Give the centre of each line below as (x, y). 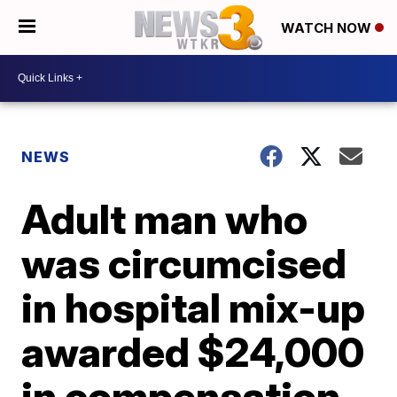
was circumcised (184, 263)
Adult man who (165, 218)
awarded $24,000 (193, 351)
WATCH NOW (328, 28)
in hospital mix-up (194, 307)
